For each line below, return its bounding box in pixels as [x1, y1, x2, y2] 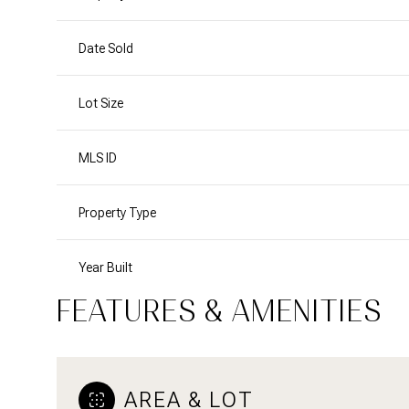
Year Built [79, 259, 132, 275]
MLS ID [79, 150, 117, 165]
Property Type [79, 204, 156, 220]
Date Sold [79, 40, 133, 56]
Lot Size [79, 95, 123, 110]
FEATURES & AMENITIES [57, 293, 383, 329]
